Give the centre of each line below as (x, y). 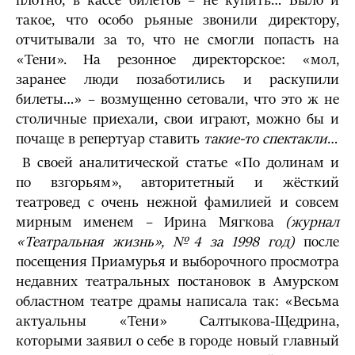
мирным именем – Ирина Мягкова (151, 222)
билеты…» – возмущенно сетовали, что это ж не (177, 99)
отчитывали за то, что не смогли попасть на (177, 40)
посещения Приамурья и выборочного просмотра (177, 262)
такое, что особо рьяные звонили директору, (177, 20)
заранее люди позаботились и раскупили (177, 80)
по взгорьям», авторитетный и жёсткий (177, 183)
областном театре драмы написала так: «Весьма (177, 302)
